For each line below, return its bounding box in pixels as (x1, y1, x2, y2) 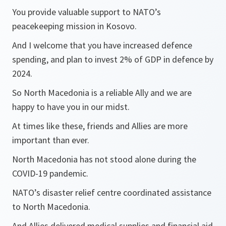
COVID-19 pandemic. (12, 167, 88, 180)
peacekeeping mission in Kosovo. (12, 20, 137, 32)
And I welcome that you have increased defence (12, 39, 192, 51)
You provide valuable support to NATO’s (12, 6, 161, 18)
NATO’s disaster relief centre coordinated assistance (12, 187, 211, 199)
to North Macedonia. (12, 201, 90, 213)
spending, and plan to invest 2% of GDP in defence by (12, 53, 213, 66)
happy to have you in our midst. (12, 101, 130, 113)
